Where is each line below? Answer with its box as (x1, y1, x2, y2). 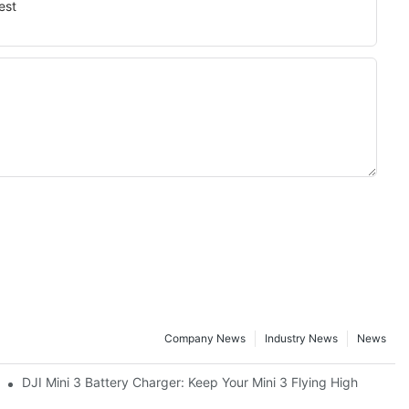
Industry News (265, 330, 338, 345)
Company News (164, 330, 246, 345)
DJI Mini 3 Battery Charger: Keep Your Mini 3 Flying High (22, 374, 359, 391)
